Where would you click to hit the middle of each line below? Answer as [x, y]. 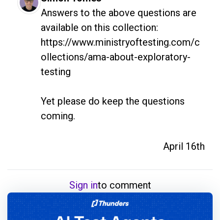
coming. [58, 116]
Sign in [83, 185]
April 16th [184, 146]
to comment [124, 185]
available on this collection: [99, 27]
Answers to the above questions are [119, 13]
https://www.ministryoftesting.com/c [120, 42]
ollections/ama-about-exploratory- [116, 57]
